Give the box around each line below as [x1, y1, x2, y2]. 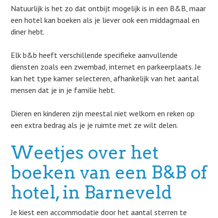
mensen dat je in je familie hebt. [11, 85, 116, 95]
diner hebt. [11, 27, 45, 36]
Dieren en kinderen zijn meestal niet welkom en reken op [11, 109, 195, 118]
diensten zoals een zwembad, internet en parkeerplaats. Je [11, 62, 201, 72]
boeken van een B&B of [11, 162, 207, 183]
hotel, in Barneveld [11, 182, 172, 203]
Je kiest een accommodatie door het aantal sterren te [11, 207, 187, 217]
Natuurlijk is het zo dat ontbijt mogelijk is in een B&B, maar [11, 3, 206, 13]
